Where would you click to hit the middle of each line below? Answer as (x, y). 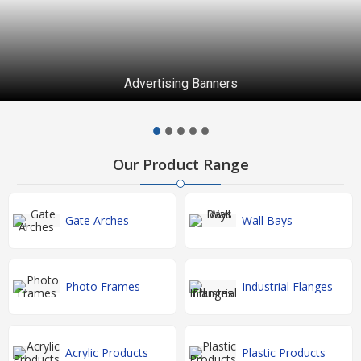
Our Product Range (180, 165)
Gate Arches (97, 221)
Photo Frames (103, 287)
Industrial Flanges (287, 287)
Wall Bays (267, 221)
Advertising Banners (180, 83)
